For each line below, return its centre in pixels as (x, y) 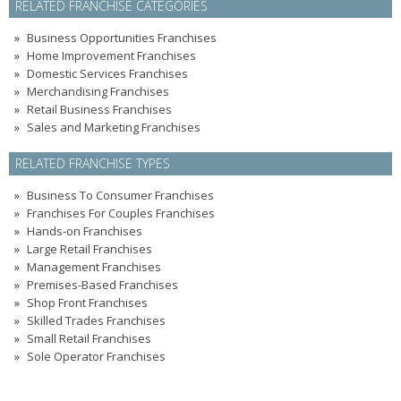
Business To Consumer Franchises (120, 195)
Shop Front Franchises (87, 303)
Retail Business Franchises (99, 109)
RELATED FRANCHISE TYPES (93, 163)
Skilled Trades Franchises (96, 320)
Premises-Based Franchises (102, 285)
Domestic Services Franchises (107, 73)
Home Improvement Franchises (111, 55)
